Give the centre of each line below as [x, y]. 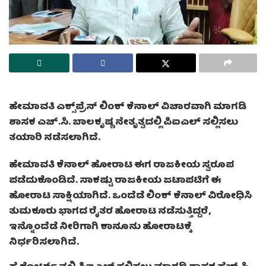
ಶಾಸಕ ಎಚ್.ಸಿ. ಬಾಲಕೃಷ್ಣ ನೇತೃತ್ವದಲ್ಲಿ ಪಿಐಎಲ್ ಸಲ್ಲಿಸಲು [123, 123]
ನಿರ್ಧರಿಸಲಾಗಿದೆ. [44, 243]
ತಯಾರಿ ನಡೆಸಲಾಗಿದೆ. [55, 139]
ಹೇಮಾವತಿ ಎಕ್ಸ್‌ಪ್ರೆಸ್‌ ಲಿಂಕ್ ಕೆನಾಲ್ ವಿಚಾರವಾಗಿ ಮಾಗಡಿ [128, 108]
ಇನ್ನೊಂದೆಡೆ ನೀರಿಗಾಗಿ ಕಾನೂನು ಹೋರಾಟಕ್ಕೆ [100, 228]
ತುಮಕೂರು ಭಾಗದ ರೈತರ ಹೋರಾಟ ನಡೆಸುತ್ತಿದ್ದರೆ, [110, 212]
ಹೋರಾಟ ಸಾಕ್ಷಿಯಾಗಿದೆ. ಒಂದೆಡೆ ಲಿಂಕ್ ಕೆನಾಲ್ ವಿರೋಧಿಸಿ [130, 197]
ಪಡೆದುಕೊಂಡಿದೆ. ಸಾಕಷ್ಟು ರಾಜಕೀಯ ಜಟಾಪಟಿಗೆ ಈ [115, 181]
